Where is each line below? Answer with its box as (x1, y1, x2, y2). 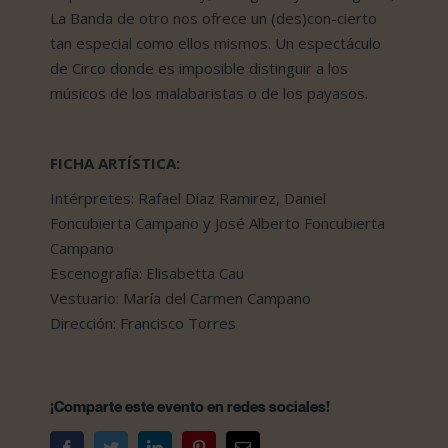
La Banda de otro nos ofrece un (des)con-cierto (50, 7, 377, 28)
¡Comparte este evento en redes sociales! (50, 396, 330, 415)
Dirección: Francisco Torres (50, 312, 236, 333)
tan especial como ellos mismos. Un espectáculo (50, 32, 381, 53)
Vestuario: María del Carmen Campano (50, 287, 311, 308)
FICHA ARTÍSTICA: (50, 152, 180, 173)
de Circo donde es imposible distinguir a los (50, 57, 348, 78)
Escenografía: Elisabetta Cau (50, 262, 244, 283)
